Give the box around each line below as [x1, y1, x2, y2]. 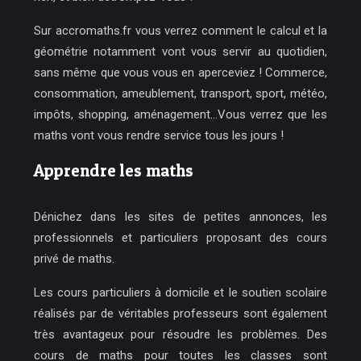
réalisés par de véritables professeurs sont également [34, 306, 327, 321]
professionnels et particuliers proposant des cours [34, 230, 327, 245]
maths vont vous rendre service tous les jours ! [34, 128, 284, 143]
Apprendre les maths [34, 160, 193, 180]
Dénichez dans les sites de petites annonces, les [34, 210, 327, 224]
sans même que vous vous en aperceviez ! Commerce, [34, 65, 327, 80]
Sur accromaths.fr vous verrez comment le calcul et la [34, 23, 327, 38]
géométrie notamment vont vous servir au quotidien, [34, 44, 327, 59]
